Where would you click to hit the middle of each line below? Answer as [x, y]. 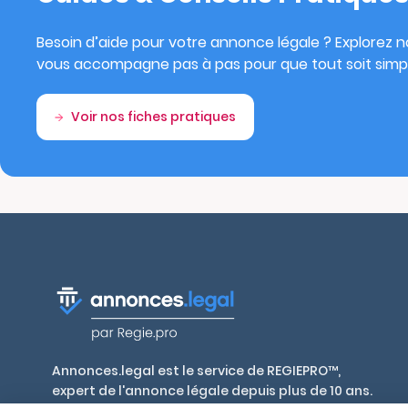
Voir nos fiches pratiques [153, 117]
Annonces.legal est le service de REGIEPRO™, [196, 371]
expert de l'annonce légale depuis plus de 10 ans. [212, 391]
